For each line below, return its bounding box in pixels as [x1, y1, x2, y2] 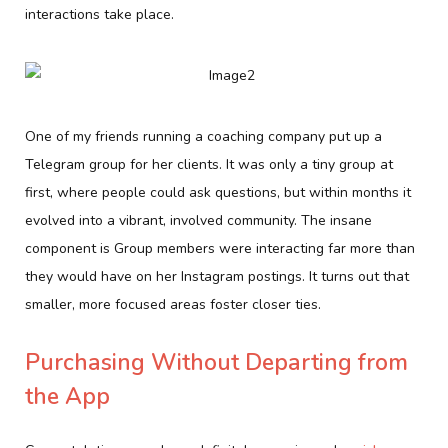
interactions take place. [25, 4, 174, 24]
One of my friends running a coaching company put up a [25, 126, 382, 146]
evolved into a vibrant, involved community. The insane [25, 210, 372, 230]
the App [25, 381, 110, 413]
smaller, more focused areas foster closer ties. [25, 294, 321, 314]
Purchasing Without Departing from [25, 347, 408, 379]
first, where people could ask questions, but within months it [25, 182, 411, 202]
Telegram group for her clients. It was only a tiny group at [25, 154, 393, 174]
